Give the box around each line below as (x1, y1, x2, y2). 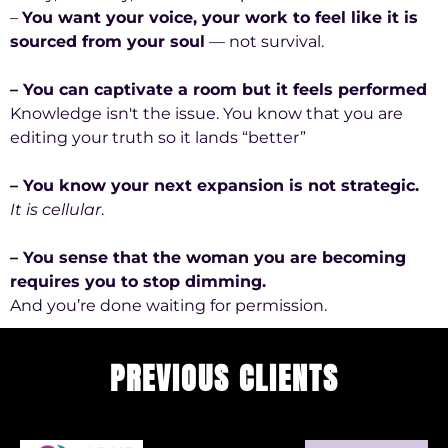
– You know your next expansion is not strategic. (10, 175, 419, 195)
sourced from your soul (10, 31, 205, 51)
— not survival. (205, 31, 324, 51)
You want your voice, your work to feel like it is (22, 7, 418, 27)
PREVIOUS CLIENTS (109, 355, 339, 401)
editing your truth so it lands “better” (10, 127, 306, 147)
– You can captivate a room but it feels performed (10, 79, 427, 99)
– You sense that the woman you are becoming (10, 247, 406, 267)
